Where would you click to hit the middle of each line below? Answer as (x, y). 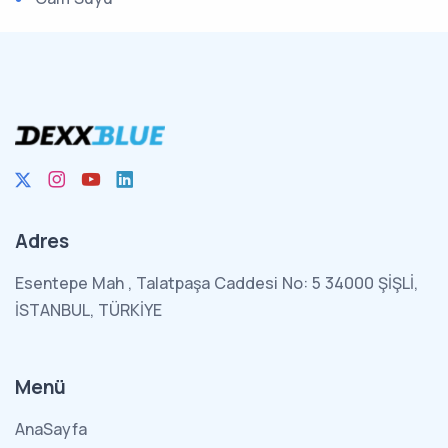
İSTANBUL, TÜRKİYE (88, 310)
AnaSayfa (51, 429)
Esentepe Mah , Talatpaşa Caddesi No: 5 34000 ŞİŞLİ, (216, 283)
